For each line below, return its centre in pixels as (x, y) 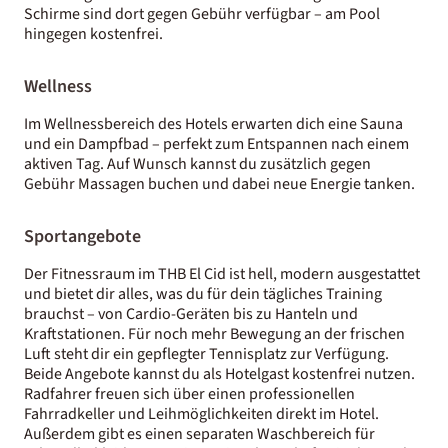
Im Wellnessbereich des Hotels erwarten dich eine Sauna (213, 123)
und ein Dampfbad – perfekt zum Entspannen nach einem (216, 143)
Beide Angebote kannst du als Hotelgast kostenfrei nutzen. (219, 373)
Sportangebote (82, 236)
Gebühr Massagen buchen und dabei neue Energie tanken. (221, 183)
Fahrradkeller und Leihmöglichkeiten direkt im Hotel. (201, 413)
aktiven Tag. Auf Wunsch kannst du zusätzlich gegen (197, 163)
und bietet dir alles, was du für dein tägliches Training (203, 293)
